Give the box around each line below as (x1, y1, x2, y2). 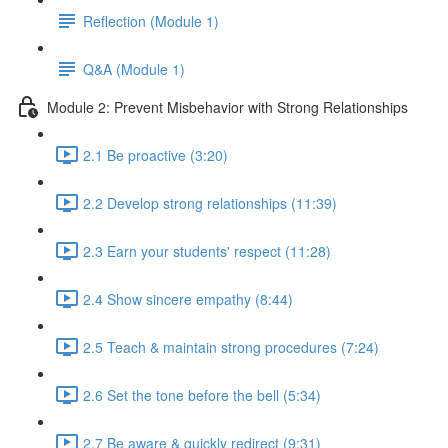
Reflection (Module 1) (83, 10, 219, 31)
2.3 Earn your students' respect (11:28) (83, 240, 331, 261)
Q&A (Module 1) (83, 58, 185, 79)
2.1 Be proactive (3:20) (83, 144, 228, 165)
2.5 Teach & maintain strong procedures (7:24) (83, 336, 379, 357)
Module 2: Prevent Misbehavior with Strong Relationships (47, 96, 408, 117)
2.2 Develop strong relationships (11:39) (83, 192, 337, 213)
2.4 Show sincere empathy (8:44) (83, 288, 293, 309)
